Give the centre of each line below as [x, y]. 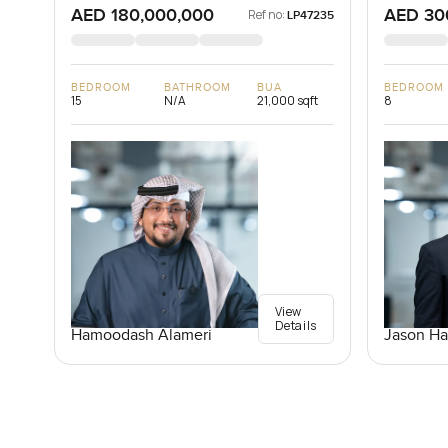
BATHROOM [197, 88]
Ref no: [266, 15]
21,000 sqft [287, 101]
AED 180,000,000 [142, 16]
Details [295, 326]
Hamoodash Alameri [141, 336]
